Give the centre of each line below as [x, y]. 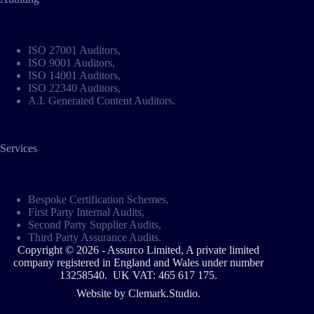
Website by [102, 293]
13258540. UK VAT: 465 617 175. [138, 275]
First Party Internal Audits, [86, 212]
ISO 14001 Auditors [73, 76]
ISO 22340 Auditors [73, 88]
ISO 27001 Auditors [73, 50]
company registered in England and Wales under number [138, 262]
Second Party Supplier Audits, [95, 225]
